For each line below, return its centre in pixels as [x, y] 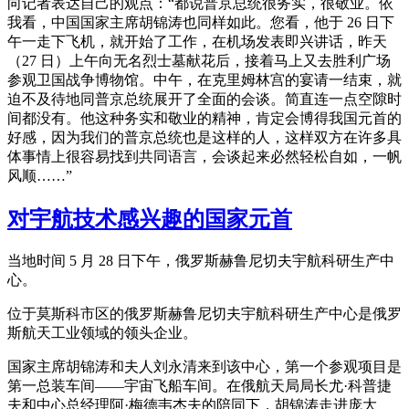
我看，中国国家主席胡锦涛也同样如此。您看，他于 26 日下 [201, 23]
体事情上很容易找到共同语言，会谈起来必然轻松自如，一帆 [204, 157]
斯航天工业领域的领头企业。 [102, 332]
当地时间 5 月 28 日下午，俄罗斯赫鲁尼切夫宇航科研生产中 [201, 260]
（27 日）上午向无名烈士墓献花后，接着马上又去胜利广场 [199, 61]
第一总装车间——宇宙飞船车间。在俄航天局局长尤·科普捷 [199, 385]
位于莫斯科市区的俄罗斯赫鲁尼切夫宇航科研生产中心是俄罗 [204, 313]
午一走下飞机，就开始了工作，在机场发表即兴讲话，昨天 [197, 42]
